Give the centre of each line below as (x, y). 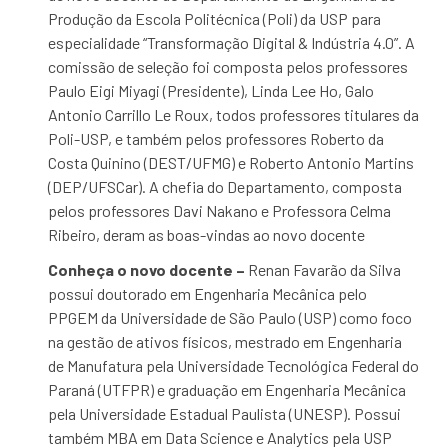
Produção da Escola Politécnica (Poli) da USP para (215, 18)
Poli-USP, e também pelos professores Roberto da (216, 138)
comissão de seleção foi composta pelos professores (228, 66)
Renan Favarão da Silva (325, 269)
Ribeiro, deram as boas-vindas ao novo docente (207, 234)
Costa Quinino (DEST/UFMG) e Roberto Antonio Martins (231, 162)
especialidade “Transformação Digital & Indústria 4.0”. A (232, 42)
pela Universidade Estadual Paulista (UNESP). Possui (225, 413)
